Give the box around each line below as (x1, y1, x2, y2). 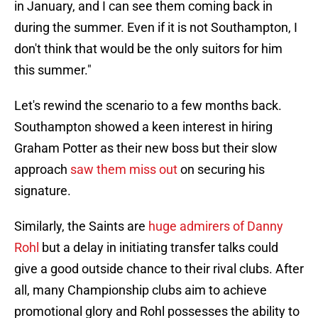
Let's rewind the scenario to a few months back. (14, 98, 282, 114)
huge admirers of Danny (148, 219, 283, 234)
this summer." (14, 62, 92, 78)
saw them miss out (70, 162, 177, 177)
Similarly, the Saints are (14, 219, 148, 234)
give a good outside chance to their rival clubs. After (14, 261, 304, 277)
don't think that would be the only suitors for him (14, 41, 283, 57)
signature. (14, 183, 71, 199)
